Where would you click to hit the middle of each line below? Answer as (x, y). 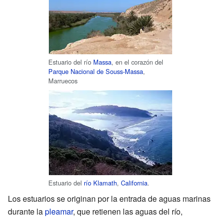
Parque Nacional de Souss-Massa (96, 71)
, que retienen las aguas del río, (128, 211)
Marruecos (63, 80)
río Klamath (100, 183)
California (134, 183)
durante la (26, 211)
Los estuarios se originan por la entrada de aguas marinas (109, 198)
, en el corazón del (137, 62)
